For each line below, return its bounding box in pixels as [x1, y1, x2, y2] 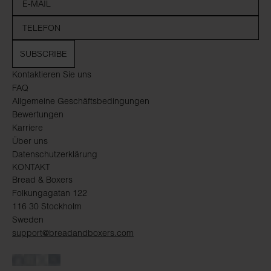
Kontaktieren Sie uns [12, 68, 91, 80]
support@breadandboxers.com [12, 227, 134, 238]
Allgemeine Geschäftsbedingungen [12, 95, 149, 106]
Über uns [12, 135, 48, 146]
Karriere [12, 122, 43, 133]
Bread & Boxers [12, 174, 73, 185]
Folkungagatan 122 [12, 187, 87, 198]
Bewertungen [12, 108, 64, 120]
